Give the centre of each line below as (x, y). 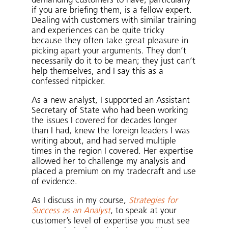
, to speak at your (144, 211)
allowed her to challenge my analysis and (109, 162)
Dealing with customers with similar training (114, 21)
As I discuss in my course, (80, 201)
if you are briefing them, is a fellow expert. (112, 10)
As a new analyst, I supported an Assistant (111, 101)
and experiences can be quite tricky (98, 31)
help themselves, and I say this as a (98, 72)
